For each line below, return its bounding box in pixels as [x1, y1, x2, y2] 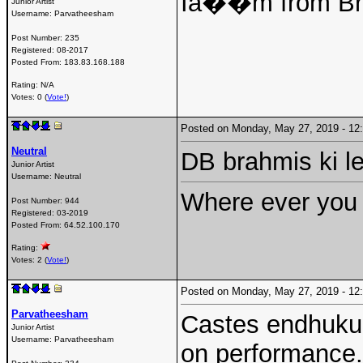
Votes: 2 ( [11, 255, 47, 265]
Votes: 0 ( [11, 92, 47, 102]
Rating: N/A [11, 80, 54, 90]
